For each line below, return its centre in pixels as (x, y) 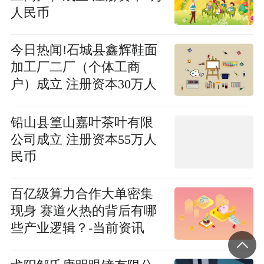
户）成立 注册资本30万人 (83, 85)
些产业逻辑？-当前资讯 (77, 228)
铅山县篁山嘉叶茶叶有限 (82, 123)
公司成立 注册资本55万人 (83, 140)
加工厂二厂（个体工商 (75, 67)
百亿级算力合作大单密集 (82, 194)
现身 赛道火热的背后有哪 (83, 211)
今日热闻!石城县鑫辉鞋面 (84, 50)
